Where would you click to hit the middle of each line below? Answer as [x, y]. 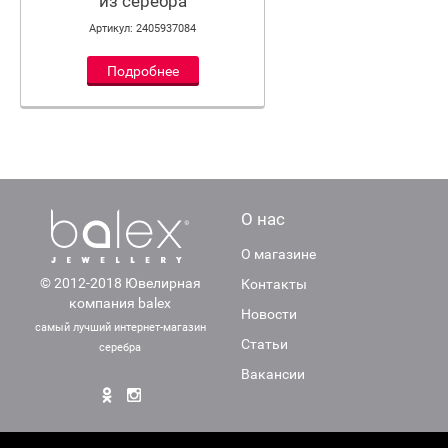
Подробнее [142, 70]
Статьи [264, 344]
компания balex [120, 303]
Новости [268, 314]
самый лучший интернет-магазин [120, 327]
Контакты [273, 284]
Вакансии [272, 374]
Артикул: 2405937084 [142, 28]
